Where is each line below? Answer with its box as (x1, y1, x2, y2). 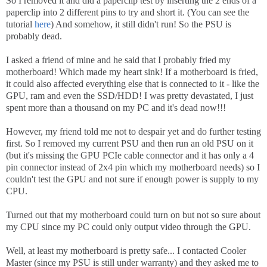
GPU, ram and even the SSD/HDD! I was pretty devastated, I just (6, 91, 253, 101)
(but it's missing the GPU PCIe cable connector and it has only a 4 (6, 150, 254, 161)
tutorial (6, 19, 35, 30)
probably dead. (6, 31, 64, 42)
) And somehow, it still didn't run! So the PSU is (51, 19, 231, 30)
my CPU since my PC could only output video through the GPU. (6, 222, 251, 232)
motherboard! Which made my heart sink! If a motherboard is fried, (6, 67, 258, 77)
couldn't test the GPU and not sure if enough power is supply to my (6, 174, 259, 185)
